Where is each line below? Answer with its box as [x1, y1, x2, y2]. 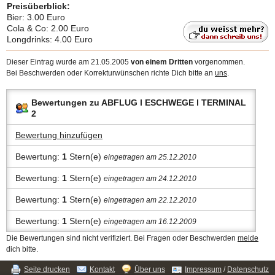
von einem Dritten [131, 58, 193, 66]
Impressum [185, 265, 222, 274]
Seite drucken [24, 265, 70, 274]
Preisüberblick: [7, 1, 70, 11]
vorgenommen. [193, 58, 245, 66]
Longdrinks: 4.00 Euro [7, 34, 93, 44]
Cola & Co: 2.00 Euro [7, 23, 89, 33]
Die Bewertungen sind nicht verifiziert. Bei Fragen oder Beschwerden [6, 234, 238, 242]
